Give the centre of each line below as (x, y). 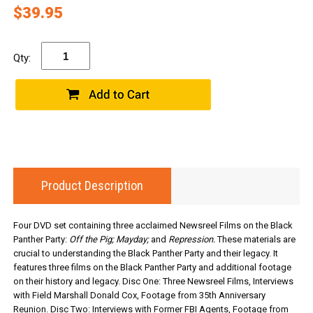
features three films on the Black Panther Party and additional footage (152, 267)
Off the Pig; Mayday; (109, 239)
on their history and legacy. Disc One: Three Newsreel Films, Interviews (153, 281)
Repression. (191, 239)
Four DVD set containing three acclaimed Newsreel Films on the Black (153, 225)
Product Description (92, 185)
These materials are (255, 239)
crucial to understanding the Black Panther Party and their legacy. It (145, 253)
